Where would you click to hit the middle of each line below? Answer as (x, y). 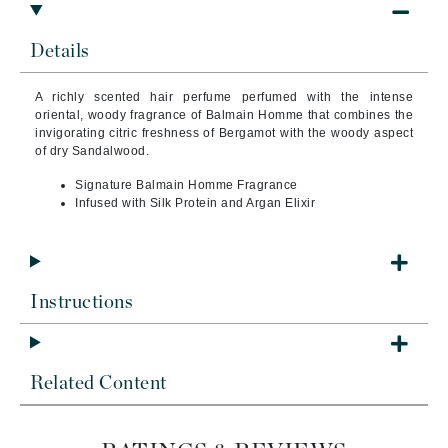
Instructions (81, 302)
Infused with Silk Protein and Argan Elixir (195, 203)
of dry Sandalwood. (92, 151)
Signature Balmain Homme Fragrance (186, 185)
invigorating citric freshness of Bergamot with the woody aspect (224, 133)
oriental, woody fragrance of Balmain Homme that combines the (224, 115)
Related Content (98, 383)
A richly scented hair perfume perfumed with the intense (224, 97)
